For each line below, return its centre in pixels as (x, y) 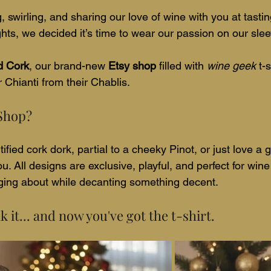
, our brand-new (69, 65)
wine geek (231, 65)
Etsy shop (132, 65)
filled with (181, 65)
